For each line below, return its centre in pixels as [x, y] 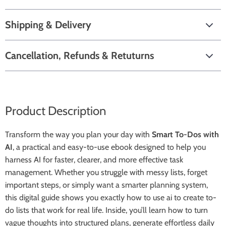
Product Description [55, 111]
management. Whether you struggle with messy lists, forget [106, 172]
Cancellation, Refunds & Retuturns [79, 55]
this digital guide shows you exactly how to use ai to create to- [111, 197]
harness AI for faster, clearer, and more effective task [94, 160]
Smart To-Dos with [185, 134]
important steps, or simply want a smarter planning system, [106, 185]
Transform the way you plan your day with [78, 134]
